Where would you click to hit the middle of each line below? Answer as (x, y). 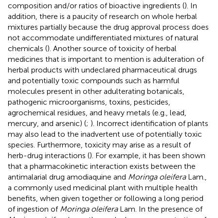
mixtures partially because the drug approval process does (108, 27)
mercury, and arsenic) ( (47, 123)
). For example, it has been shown (147, 155)
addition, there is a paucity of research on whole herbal (102, 16)
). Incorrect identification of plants (149, 123)
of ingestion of (34, 209)
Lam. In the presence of (160, 209)
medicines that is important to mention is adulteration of (106, 59)
